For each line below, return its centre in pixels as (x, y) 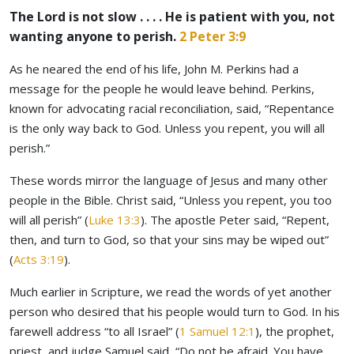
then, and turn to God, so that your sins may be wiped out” (169, 239)
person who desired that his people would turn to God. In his (175, 311)
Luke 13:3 (115, 219)
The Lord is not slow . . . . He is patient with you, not (172, 16)
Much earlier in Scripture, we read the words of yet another (171, 291)
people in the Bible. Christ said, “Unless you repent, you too (171, 200)
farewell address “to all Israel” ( (94, 331)
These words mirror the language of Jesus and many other (169, 180)
